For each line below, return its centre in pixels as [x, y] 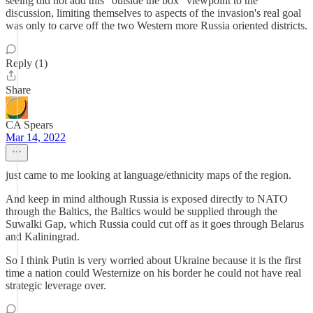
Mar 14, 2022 [36, 137]
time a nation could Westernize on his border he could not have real [153, 273]
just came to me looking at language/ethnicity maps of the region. [148, 175]
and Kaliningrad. [43, 236]
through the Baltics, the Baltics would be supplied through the [141, 211]
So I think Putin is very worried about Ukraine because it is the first [153, 260]
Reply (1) [27, 63]
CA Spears [29, 125]
